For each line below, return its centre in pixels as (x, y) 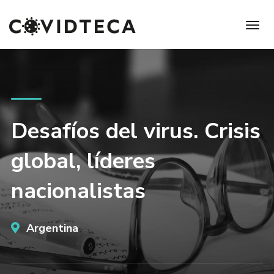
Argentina (50, 228)
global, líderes (83, 161)
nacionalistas (78, 191)
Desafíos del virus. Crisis (135, 131)
